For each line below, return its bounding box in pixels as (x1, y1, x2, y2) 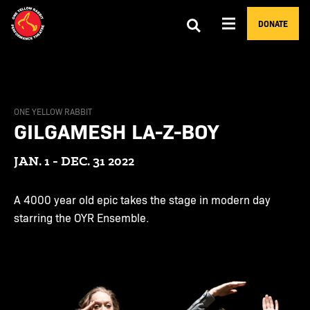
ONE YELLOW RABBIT (14, 106, 92, 117)
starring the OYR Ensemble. (14, 210, 149, 225)
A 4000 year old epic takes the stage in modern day (14, 192, 271, 207)
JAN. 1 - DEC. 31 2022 (14, 152, 134, 170)
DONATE (258, 18, 288, 29)
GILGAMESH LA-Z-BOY (14, 116, 219, 145)
